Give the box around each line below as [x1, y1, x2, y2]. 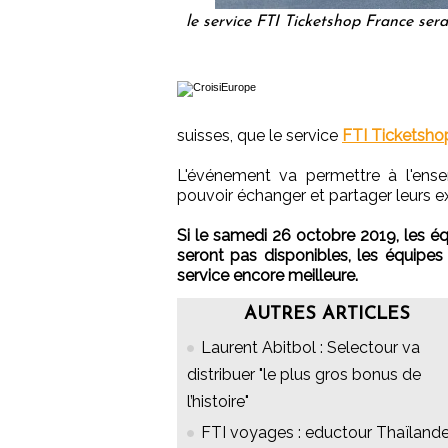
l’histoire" [187, 392, 249, 412]
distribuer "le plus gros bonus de [187, 365, 421, 385]
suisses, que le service [177, 126, 342, 146]
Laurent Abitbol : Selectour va [201, 338, 420, 358]
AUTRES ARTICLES [244, 305, 410, 325]
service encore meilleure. [177, 266, 358, 286]
